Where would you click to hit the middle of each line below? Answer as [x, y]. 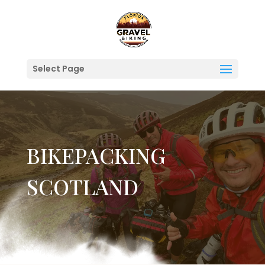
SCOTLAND [82, 186]
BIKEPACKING [96, 155]
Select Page [58, 69]
